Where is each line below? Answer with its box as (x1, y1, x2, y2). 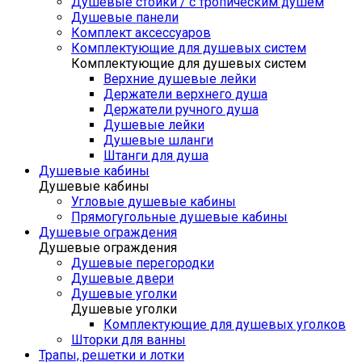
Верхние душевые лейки (103, 71, 256, 86)
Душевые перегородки (71, 255, 214, 271)
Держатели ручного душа (103, 102, 259, 117)
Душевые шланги (103, 133, 213, 148)
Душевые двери (71, 271, 174, 286)
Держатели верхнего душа (103, 86, 267, 102)
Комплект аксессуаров (71, 25, 211, 40)
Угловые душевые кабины (71, 194, 236, 209)
